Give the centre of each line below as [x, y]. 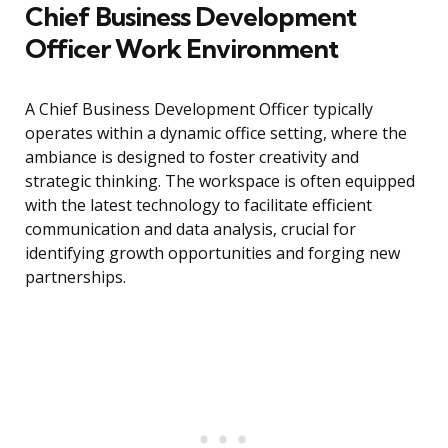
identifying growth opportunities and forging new [212, 253]
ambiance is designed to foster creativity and [192, 157]
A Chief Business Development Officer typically [199, 109]
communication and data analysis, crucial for [190, 229]
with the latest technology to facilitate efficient [198, 205]
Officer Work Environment [181, 49]
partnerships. [75, 277]
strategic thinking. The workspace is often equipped [220, 181]
